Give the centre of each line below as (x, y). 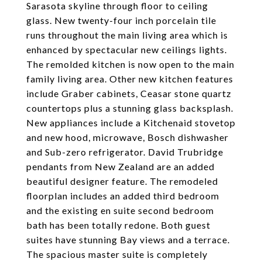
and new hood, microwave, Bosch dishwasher (127, 137)
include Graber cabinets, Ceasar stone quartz (129, 93)
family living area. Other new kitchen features (130, 79)
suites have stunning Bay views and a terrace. (128, 239)
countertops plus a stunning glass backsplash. (130, 108)
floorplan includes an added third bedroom (123, 196)
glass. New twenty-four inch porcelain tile (121, 20)
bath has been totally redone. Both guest (118, 225)
